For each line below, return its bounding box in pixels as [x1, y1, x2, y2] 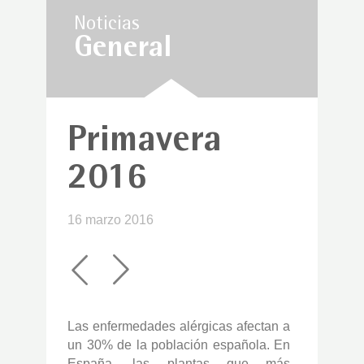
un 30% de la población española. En [67, 338, 290, 352]
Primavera [67, 124, 222, 161]
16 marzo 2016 [67, 213, 154, 227]
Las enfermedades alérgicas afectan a [67, 319, 290, 333]
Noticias [74, 15, 140, 35]
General [74, 35, 171, 65]
